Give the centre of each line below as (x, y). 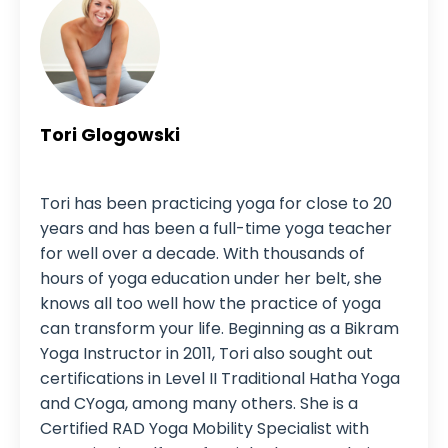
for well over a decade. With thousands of (202, 254)
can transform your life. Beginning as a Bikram (219, 329)
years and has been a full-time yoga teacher (216, 229)
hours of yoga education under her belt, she (211, 279)
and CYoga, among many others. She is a (199, 404)
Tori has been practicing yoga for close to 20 (216, 204)
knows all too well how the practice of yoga (210, 304)
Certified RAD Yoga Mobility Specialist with (204, 429)
